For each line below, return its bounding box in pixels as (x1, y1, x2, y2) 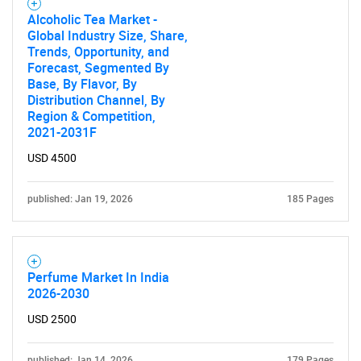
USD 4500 (27, 151, 77, 164)
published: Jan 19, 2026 (27, 193, 133, 205)
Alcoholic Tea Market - (27, 10, 157, 28)
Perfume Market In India (27, 268, 169, 286)
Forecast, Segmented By (27, 59, 169, 77)
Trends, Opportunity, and (27, 43, 169, 60)
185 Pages (287, 193, 334, 205)
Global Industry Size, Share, (27, 27, 188, 44)
